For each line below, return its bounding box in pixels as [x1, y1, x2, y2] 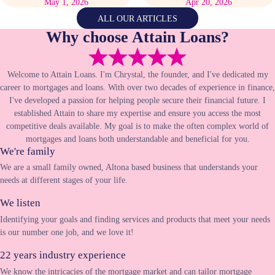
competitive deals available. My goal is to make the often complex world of [6, 120, 269, 131]
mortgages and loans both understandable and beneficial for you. [25, 133, 250, 144]
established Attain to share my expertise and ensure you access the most [14, 107, 261, 118]
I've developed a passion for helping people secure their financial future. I [9, 95, 266, 105]
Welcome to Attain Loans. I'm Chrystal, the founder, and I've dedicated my [7, 69, 268, 79]
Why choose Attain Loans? [46, 28, 229, 46]
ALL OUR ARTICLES [98, 13, 177, 23]
